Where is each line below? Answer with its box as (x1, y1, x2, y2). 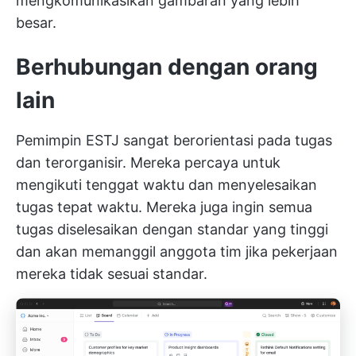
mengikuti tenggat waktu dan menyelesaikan (16, 176, 317, 194)
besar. (16, 14, 56, 32)
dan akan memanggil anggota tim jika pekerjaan (16, 243, 338, 261)
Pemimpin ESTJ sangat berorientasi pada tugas (16, 132, 332, 149)
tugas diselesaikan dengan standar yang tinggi (16, 221, 328, 238)
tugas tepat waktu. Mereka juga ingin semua (16, 199, 312, 216)
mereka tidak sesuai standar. (16, 265, 207, 283)
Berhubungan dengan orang (16, 53, 318, 81)
